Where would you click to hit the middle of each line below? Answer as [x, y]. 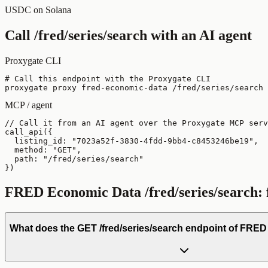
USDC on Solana [38, 10]
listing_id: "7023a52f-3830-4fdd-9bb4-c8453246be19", [132, 141]
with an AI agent [200, 35]
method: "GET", [43, 150]
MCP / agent [28, 105]
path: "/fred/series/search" [74, 159]
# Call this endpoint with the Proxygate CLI [108, 78]
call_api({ [29, 132]
